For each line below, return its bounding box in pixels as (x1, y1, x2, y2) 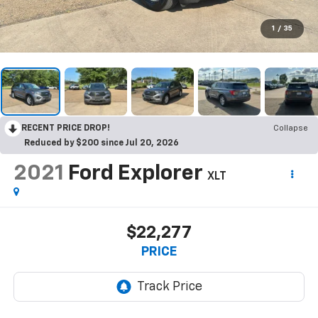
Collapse (273, 124, 308, 133)
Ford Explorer (67, 163, 203, 185)
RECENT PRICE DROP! (21, 124, 110, 133)
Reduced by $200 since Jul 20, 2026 (24, 138, 179, 148)
